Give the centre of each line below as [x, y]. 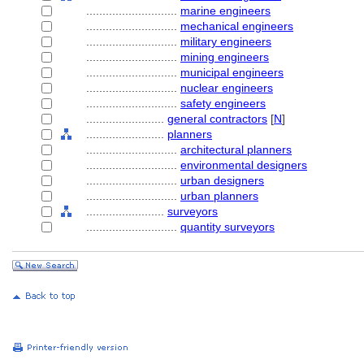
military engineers [226, 41]
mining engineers [225, 57]
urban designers [222, 180]
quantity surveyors [227, 227]
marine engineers [225, 11]
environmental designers [244, 165]
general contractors [217, 119]
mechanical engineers [237, 26]
